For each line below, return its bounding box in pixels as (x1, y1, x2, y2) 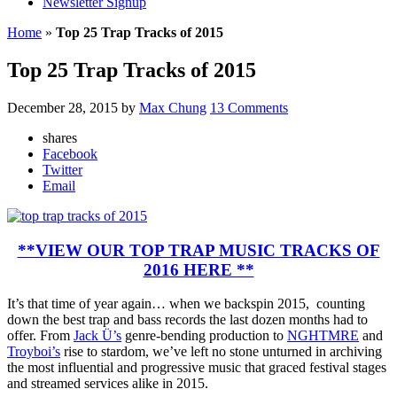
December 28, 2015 (7, 99, 118, 115)
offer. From (7, 328, 74, 344)
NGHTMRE (287, 328, 359, 344)
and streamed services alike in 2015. (7, 376, 208, 392)
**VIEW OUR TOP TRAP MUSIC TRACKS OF (17, 240, 380, 260)
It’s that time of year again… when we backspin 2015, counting (7, 296, 365, 312)
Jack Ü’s (74, 328, 121, 344)
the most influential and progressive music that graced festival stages (7, 360, 386, 376)
